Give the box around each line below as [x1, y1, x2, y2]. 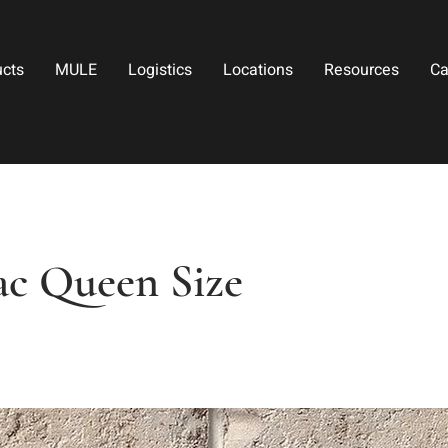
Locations [222, 58, 293, 82]
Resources [324, 58, 400, 82]
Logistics [127, 58, 192, 82]
